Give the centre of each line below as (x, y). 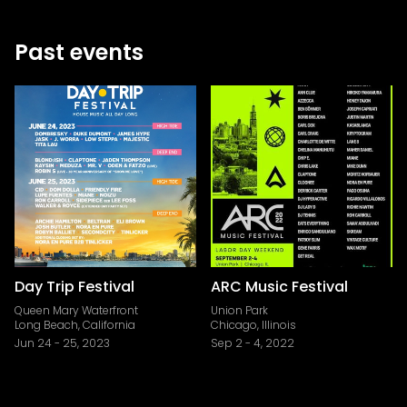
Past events (79, 52)
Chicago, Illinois (253, 325)
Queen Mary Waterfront (76, 310)
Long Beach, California (75, 325)
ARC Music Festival (279, 287)
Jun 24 (33, 343)
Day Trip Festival (74, 287)
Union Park (239, 310)
